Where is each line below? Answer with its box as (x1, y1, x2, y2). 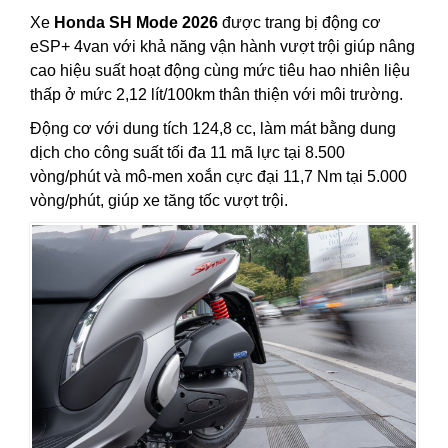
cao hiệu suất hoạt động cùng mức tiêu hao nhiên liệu (30, 62, 410, 80)
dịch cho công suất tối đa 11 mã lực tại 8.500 (30, 144, 345, 162)
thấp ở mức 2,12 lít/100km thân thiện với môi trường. (30, 86, 403, 104)
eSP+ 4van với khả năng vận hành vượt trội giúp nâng (30, 38, 415, 56)
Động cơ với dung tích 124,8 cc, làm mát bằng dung (30, 120, 396, 138)
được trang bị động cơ (218, 14, 381, 32)
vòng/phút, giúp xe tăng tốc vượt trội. (30, 192, 288, 210)
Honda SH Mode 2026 (54, 14, 218, 32)
